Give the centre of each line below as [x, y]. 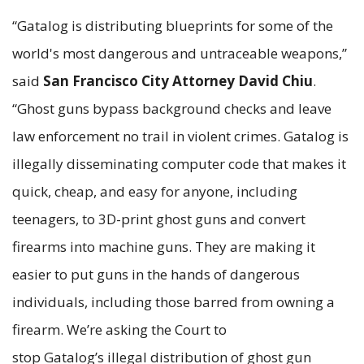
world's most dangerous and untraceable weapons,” [180, 53]
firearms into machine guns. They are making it [164, 246]
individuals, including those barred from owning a [173, 301]
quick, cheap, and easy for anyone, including [155, 191]
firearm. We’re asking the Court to [119, 329]
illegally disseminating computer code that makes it [179, 163]
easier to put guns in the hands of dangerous [156, 274]
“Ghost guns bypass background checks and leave [172, 108]
